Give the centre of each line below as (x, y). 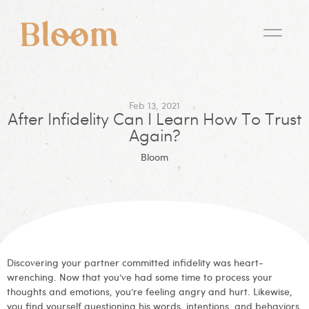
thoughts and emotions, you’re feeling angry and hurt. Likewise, (150, 291)
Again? (154, 137)
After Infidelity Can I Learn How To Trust (154, 120)
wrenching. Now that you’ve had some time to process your (140, 276)
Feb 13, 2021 (154, 104)
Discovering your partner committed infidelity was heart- (135, 262)
